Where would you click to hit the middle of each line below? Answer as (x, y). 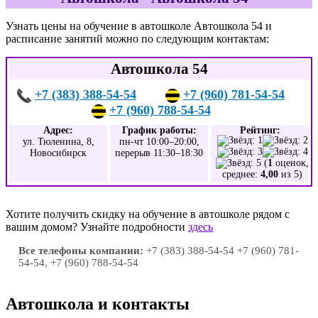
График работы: (159, 130)
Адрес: (58, 130)
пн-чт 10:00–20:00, (159, 142)
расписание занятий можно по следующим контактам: (137, 39)
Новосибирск (58, 153)
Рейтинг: (260, 130)
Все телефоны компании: (81, 251)
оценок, (291, 163)
